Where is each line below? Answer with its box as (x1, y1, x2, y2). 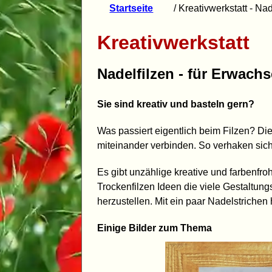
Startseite (109, 2, 154, 13)
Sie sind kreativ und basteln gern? (97, 98, 255, 109)
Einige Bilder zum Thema (97, 222, 212, 233)
